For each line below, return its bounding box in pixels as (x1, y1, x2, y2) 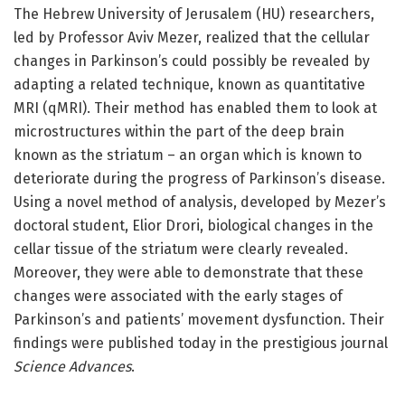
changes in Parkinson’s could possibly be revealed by (14, 52, 370, 70)
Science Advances (14, 357, 131, 375)
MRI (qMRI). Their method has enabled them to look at (14, 99, 377, 117)
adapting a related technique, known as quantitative (14, 75, 365, 93)
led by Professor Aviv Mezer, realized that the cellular (14, 28, 370, 46)
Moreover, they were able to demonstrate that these (14, 263, 363, 281)
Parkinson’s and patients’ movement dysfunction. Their (14, 310, 384, 328)
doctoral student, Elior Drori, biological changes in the (14, 216, 373, 234)
